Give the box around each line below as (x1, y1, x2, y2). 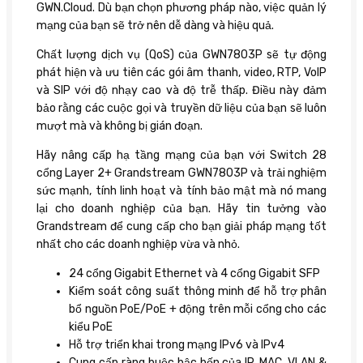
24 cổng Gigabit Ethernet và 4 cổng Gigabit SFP (69, 266, 320, 280)
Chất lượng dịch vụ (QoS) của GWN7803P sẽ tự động (36, 47, 327, 62)
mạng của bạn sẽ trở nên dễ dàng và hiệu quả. (36, 18, 274, 32)
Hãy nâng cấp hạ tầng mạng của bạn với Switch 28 (36, 147, 327, 162)
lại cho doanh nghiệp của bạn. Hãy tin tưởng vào (36, 201, 327, 216)
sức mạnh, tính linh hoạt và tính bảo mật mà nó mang (36, 183, 327, 198)
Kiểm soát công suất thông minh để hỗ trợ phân (69, 284, 327, 298)
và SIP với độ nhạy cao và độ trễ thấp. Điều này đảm (36, 83, 327, 97)
